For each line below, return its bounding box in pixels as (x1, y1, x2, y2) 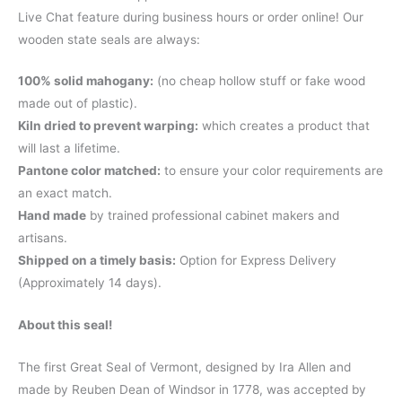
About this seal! (18, 318, 112, 333)
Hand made (18, 208, 86, 223)
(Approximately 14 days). (18, 275, 162, 291)
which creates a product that (198, 118, 370, 134)
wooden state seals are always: (18, 31, 200, 47)
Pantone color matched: (18, 163, 161, 179)
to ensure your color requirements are (161, 163, 383, 179)
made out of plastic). (18, 96, 137, 111)
